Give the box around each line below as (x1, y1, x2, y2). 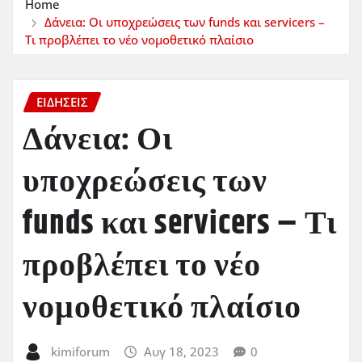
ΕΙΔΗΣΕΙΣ (36, 93, 88, 110)
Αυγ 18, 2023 (144, 343, 220, 360)
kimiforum (50, 343, 110, 360)
